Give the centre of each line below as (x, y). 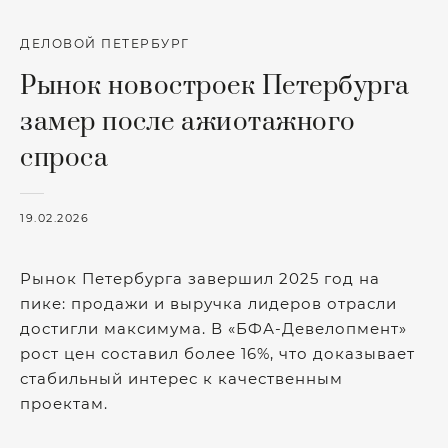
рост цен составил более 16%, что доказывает (217, 353)
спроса (64, 158)
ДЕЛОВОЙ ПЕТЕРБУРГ (105, 43)
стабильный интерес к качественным (181, 378)
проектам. (64, 403)
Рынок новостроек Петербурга (215, 86)
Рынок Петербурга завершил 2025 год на (200, 278)
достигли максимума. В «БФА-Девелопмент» (213, 328)
